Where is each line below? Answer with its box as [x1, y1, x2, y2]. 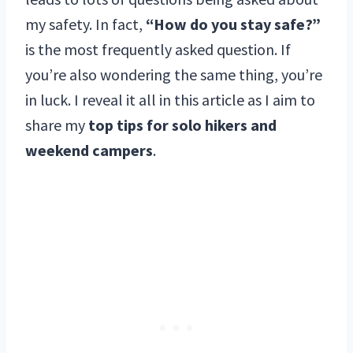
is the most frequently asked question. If [25, 39, 291, 59]
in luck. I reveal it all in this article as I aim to [25, 89, 315, 110]
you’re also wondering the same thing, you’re [25, 64, 322, 84]
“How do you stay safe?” [146, 13, 321, 34]
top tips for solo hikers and [88, 114, 277, 135]
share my [25, 114, 88, 135]
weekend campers [25, 139, 153, 160]
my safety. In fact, [25, 13, 146, 34]
